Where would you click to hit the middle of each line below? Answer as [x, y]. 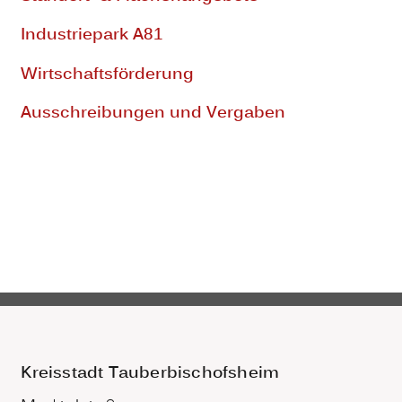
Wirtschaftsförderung [108, 74]
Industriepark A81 [92, 36]
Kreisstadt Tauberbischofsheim [150, 374]
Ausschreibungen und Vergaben [153, 114]
